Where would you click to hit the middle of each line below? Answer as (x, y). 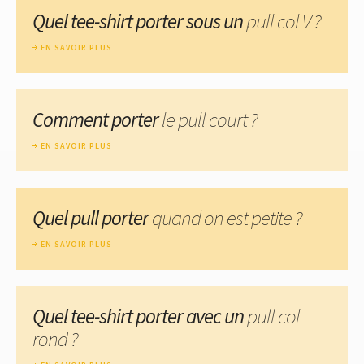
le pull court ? (210, 119)
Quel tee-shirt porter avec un (140, 316)
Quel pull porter (92, 217)
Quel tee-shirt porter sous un (139, 21)
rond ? (55, 338)
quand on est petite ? (227, 217)
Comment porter (97, 119)
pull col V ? (284, 21)
